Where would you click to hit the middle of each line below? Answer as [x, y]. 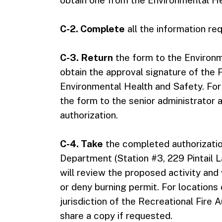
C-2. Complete [92, 29]
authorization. [89, 115]
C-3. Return [86, 57]
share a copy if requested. [116, 216]
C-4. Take [81, 144]
